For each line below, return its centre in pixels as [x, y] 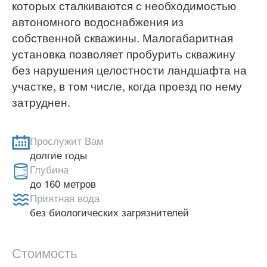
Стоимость [44, 253]
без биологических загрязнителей [109, 212]
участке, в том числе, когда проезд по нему [127, 86]
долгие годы [58, 155]
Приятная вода [65, 198]
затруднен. [41, 102]
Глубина [49, 169]
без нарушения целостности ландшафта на [129, 70]
